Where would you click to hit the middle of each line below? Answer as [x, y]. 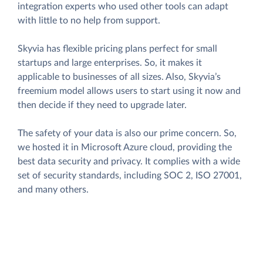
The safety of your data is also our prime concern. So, [127, 134]
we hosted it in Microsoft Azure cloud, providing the [125, 148]
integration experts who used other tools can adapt [123, 7]
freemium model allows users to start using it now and [129, 91]
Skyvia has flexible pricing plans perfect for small [117, 49]
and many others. [53, 190]
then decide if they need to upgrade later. [102, 105]
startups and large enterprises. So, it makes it [110, 63]
